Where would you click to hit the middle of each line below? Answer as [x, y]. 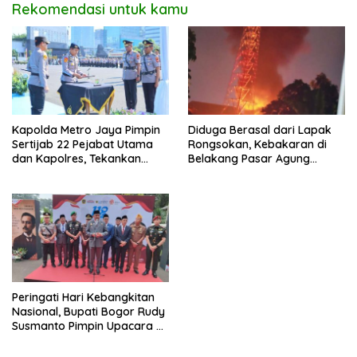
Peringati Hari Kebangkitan [83, 297]
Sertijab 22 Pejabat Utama [82, 144]
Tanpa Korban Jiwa [241, 187]
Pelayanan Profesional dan [84, 173]
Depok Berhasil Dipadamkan [265, 173]
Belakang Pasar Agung [249, 158]
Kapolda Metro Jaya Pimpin [86, 129]
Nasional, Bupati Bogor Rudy [88, 311]
